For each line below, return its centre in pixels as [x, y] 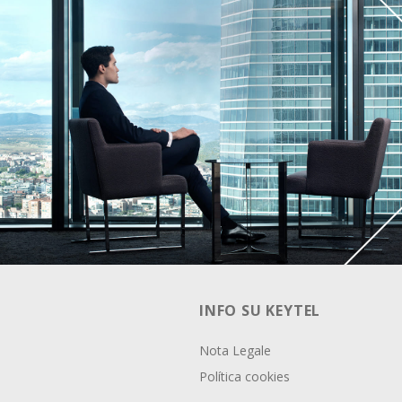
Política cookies [245, 376]
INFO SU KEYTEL [260, 310]
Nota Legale [235, 350]
